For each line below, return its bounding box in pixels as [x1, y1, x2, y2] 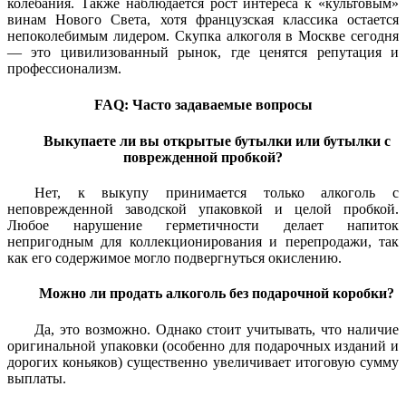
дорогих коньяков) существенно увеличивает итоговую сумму [7, 353, 399, 370]
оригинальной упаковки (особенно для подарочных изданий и [7, 337, 399, 353]
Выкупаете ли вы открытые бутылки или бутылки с [43, 132, 391, 149]
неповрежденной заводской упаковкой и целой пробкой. [7, 201, 399, 217]
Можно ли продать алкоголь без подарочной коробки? [39, 285, 394, 302]
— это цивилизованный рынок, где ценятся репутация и [7, 43, 399, 60]
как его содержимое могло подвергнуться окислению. [7, 250, 342, 266]
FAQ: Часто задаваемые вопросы [93, 96, 313, 112]
